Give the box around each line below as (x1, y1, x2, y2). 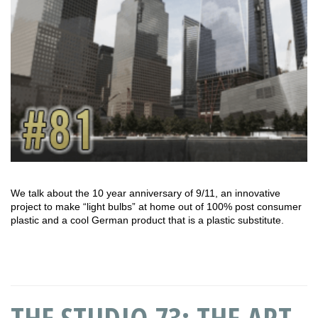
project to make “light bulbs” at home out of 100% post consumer (11, 201, 302, 213)
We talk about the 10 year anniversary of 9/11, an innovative (11, 187, 280, 199)
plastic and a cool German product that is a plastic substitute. (11, 214, 284, 226)
